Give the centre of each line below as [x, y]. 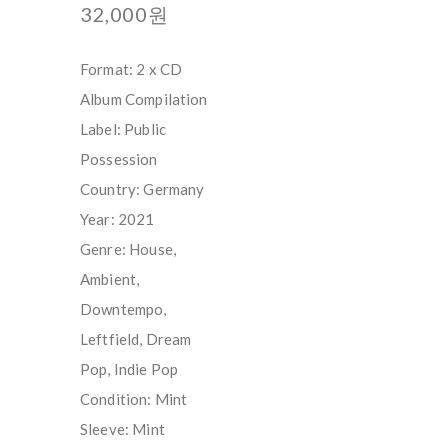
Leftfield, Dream [136, 338]
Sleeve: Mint [122, 428]
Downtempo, [123, 308]
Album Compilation [144, 98]
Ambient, [110, 278]
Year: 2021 [117, 218]
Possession [119, 158]
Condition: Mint [134, 398]
